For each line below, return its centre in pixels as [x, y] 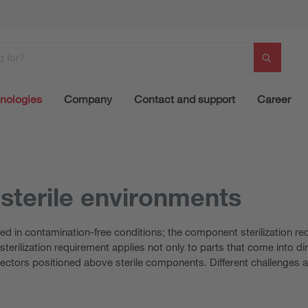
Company [88, 99]
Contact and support [185, 99]
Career [274, 99]
